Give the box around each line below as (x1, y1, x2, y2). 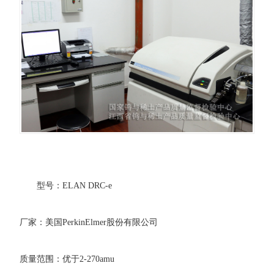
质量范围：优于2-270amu (20, 254, 115, 264)
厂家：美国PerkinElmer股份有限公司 (20, 218, 158, 228)
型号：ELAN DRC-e (37, 181, 113, 191)
